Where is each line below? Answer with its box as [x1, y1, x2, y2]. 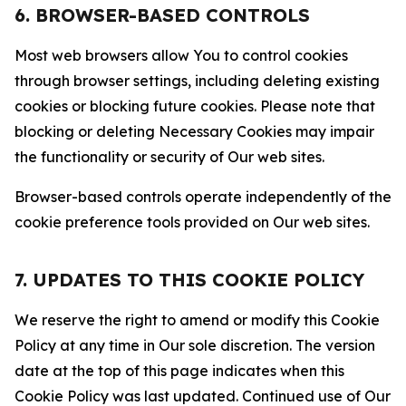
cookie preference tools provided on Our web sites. [14, 213, 370, 231]
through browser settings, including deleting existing [14, 72, 380, 90]
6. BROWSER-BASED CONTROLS [14, 4, 310, 26]
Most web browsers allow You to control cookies [14, 46, 348, 64]
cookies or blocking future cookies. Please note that [14, 97, 375, 115]
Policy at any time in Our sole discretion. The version [14, 336, 375, 354]
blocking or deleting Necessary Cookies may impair [14, 122, 374, 140]
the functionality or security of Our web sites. [14, 148, 324, 166]
